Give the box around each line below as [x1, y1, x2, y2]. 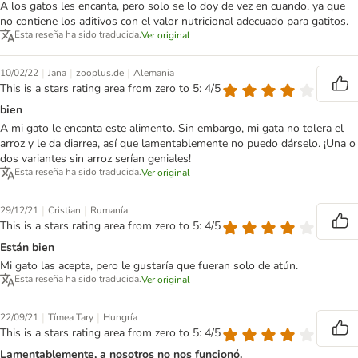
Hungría [103, 311, 137, 324]
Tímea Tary [48, 311, 93, 324]
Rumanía [90, 204, 128, 217]
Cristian [48, 204, 81, 217]
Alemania [133, 66, 174, 80]
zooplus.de [76, 66, 124, 80]
